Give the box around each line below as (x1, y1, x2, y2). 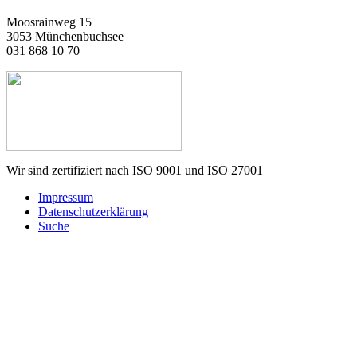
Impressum (38, 190, 93, 204)
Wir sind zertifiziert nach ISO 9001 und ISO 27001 (6, 163, 263, 177)
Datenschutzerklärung (38, 204, 148, 218)
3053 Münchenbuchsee (6, 29, 124, 43)
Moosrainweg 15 (6, 14, 92, 29)
